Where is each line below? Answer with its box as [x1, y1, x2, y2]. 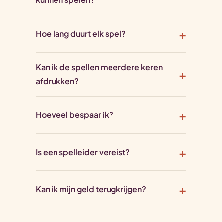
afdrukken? [36, 76, 79, 87]
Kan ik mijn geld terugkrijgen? [36, 184, 146, 195]
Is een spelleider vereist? [36, 147, 130, 158]
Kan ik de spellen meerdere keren [36, 62, 163, 73]
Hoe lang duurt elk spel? [36, 28, 126, 39]
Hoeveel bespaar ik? [36, 110, 113, 120]
